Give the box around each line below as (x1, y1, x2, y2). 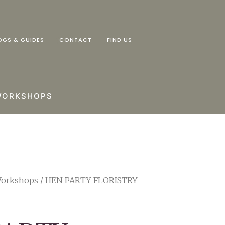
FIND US (107, 36, 133, 44)
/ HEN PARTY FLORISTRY (38, 175, 138, 186)
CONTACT (59, 36, 92, 44)
